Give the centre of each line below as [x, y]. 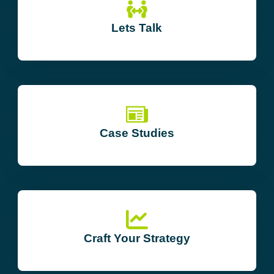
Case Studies [137, 133]
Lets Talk [137, 28]
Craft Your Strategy [137, 238]
